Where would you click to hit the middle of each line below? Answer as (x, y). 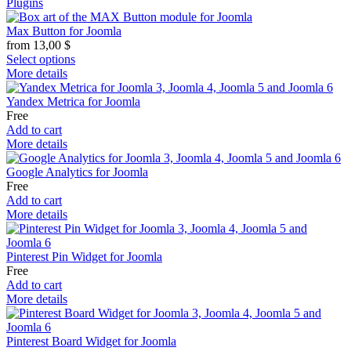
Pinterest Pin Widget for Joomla (84, 256)
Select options (41, 59)
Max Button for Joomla (64, 31)
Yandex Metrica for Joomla (73, 101)
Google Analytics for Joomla (77, 172)
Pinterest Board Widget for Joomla (91, 341)
